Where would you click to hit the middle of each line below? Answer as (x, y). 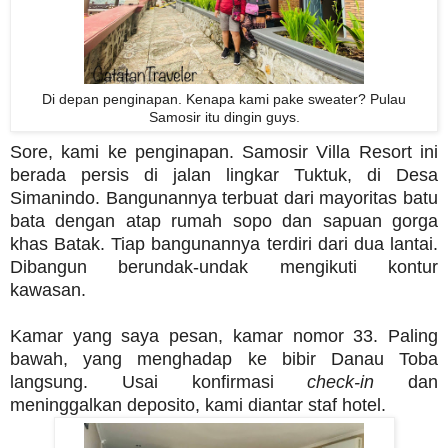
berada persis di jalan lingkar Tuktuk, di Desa (224, 175)
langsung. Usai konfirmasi (142, 382)
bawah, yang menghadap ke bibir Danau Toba (224, 359)
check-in (324, 382)
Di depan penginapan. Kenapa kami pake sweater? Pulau (224, 99)
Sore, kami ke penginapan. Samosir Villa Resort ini (224, 152)
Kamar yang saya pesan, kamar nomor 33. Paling (224, 336)
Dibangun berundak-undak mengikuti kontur (224, 267)
